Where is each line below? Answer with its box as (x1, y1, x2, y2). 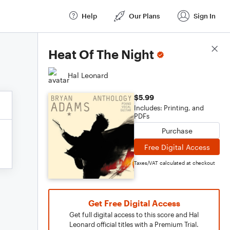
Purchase (161, 126, 193, 135)
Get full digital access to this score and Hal (69, 210, 199, 219)
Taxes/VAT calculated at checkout (134, 160, 215, 166)
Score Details (174, 45, 220, 54)
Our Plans (129, 11, 160, 20)
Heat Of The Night (48, 47, 154, 62)
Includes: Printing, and (134, 104, 204, 112)
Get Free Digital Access (88, 198, 180, 208)
